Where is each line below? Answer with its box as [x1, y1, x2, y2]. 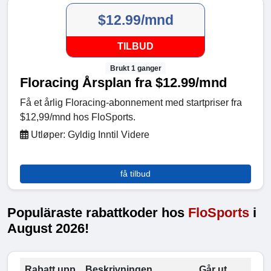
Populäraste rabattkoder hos [7, 204, 188, 220]
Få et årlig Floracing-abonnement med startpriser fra [20, 97, 242, 108]
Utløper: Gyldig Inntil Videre [28, 129, 149, 140]
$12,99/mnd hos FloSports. [20, 111, 135, 122]
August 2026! [7, 220, 89, 236]
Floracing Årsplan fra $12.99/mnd [20, 74, 227, 90]
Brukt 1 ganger [109, 64, 162, 73]
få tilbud [120, 168, 151, 178]
